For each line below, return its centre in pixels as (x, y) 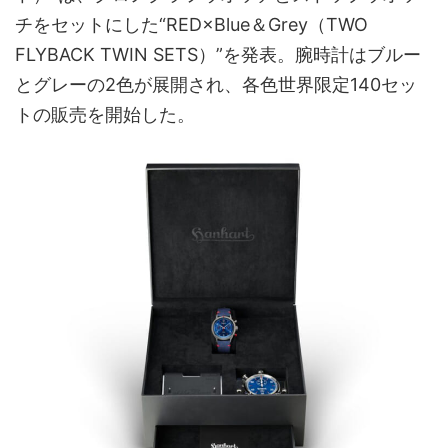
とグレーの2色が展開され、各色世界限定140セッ (216, 85)
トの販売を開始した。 (105, 115)
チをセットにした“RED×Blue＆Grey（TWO (191, 25)
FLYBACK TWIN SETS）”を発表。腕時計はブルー (218, 55)
